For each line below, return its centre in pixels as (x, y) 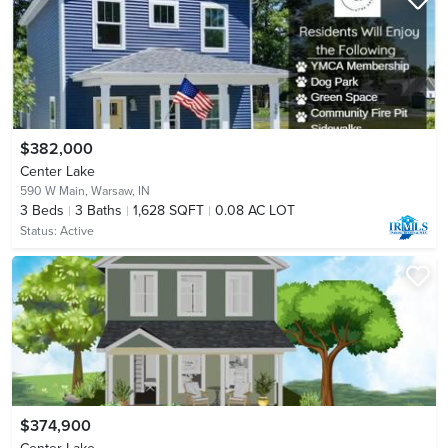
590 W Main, (55, 190)
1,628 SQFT (168, 210)
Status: (40, 230)
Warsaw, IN (120, 190)
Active (77, 230)
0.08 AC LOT (255, 210)
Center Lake (57, 171)
